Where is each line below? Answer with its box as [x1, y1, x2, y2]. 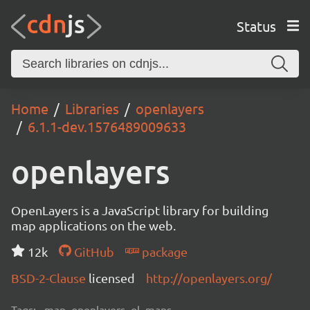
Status [236, 17, 276, 35]
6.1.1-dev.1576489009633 [28, 118, 186, 135]
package [138, 244, 188, 259]
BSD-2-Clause [11, 271, 89, 285]
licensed [89, 271, 135, 285]
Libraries [65, 100, 119, 117]
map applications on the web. [11, 218, 176, 232]
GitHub [71, 244, 114, 259]
